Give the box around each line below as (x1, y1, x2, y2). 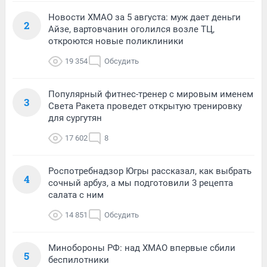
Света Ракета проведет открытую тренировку (48, 100, 242, 111)
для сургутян (48, 112, 102, 123)
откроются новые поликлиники (48, 35, 184, 46)
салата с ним (48, 189, 104, 200)
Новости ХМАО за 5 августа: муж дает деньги (48, 11, 241, 23)
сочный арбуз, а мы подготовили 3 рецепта (48, 177, 233, 188)
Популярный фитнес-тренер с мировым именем (48, 88, 253, 100)
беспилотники (48, 254, 109, 265)
